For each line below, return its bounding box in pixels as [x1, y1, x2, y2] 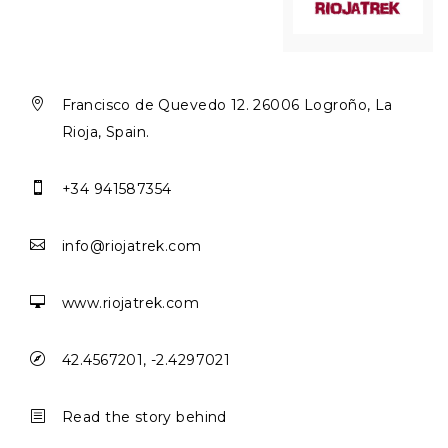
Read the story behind [62, 407, 227, 426]
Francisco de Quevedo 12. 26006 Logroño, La [62, 95, 393, 114]
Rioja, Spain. [62, 122, 150, 141]
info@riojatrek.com [62, 236, 202, 255]
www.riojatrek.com [62, 293, 200, 312]
